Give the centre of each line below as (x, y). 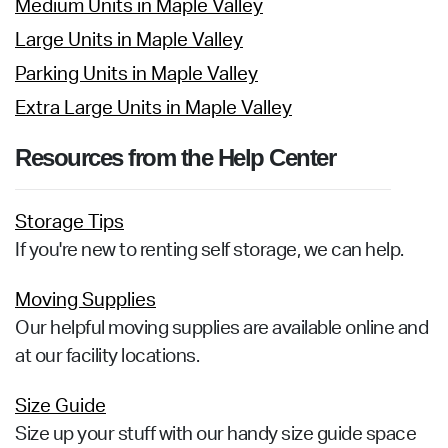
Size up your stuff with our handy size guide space (215, 434)
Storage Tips (69, 222)
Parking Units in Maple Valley (136, 74)
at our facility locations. (107, 356)
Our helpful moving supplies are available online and (221, 328)
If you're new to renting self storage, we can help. (209, 250)
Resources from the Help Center (175, 157)
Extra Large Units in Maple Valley (153, 108)
